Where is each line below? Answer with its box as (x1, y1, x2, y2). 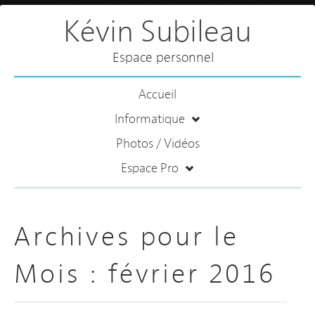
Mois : (14, 262, 108, 290)
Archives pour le (14, 224, 239, 252)
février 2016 (108, 262, 276, 290)
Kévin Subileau (63, 18, 252, 49)
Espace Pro (120, 162, 181, 176)
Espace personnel (112, 51, 214, 65)
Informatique (114, 113, 188, 127)
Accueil (139, 89, 176, 102)
